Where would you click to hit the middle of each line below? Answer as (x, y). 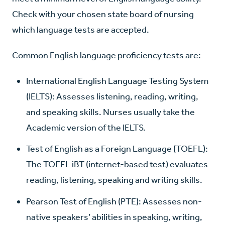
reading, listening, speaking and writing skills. (114, 180)
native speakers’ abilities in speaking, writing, (114, 217)
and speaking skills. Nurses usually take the (110, 112)
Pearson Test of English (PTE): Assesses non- (114, 201)
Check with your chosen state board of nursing (103, 14)
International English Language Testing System (117, 81)
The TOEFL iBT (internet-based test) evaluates (117, 164)
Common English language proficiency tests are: (106, 55)
